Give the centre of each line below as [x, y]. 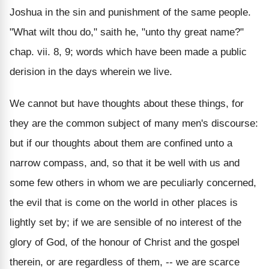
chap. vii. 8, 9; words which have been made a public [128, 52]
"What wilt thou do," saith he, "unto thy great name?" [127, 32]
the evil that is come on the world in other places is [124, 202]
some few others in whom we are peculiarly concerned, [133, 183]
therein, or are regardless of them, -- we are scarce [125, 262]
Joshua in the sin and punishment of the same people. [130, 12]
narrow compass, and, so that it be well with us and [125, 163]
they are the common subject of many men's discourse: [134, 123]
